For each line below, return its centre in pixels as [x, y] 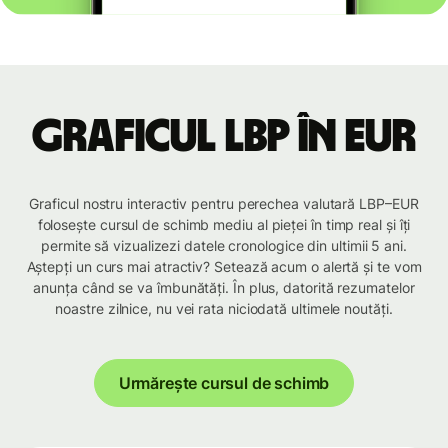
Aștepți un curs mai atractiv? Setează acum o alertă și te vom [224, 267]
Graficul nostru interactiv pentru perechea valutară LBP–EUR [224, 204]
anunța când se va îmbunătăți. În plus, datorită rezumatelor [224, 288]
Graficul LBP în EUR [224, 137]
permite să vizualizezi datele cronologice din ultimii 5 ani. [224, 246]
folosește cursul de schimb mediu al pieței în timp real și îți [224, 225]
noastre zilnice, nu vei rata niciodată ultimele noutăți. [224, 309]
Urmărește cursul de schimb [224, 383]
